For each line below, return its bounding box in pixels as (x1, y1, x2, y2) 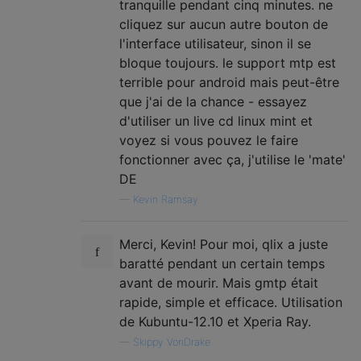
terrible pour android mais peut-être (119, 73, 339, 90)
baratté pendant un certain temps (119, 255, 325, 272)
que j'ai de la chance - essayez (119, 93, 307, 110)
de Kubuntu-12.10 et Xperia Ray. (119, 313, 311, 330)
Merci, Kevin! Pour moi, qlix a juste (119, 235, 328, 252)
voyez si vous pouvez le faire (119, 131, 298, 148)
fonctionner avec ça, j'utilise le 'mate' (119, 151, 346, 168)
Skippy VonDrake (133, 335, 210, 348)
